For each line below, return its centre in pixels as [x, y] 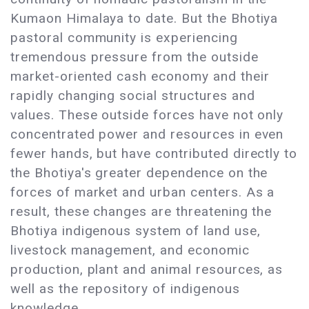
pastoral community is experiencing [124, 38]
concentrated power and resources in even [147, 134]
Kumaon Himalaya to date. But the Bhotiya [144, 19]
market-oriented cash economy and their [140, 77]
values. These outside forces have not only [147, 115]
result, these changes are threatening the [141, 212]
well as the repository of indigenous [125, 289]
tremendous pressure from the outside [134, 57]
